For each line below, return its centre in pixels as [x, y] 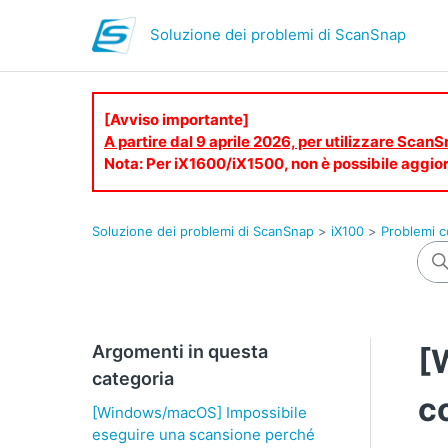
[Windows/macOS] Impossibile [199, 412]
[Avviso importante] [176, 119]
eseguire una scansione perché [203, 434]
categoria [133, 378]
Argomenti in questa [180, 351]
